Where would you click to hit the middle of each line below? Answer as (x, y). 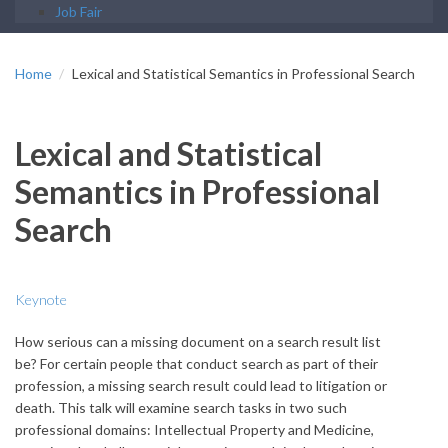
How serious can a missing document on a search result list (198, 341)
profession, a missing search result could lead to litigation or (201, 385)
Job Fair (78, 11)
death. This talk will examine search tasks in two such (181, 407)
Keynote (41, 299)
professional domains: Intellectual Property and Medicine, (194, 429)
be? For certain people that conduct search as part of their (196, 363)
